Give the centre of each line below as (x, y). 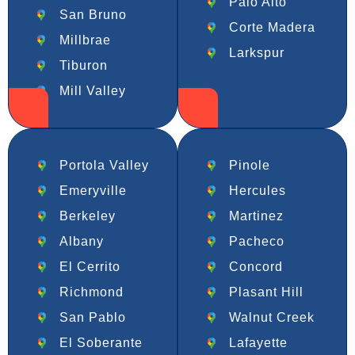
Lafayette (259, 343)
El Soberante (101, 343)
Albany (82, 242)
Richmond (92, 292)
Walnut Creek (272, 318)
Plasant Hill (267, 292)
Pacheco (257, 242)
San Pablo (93, 318)
